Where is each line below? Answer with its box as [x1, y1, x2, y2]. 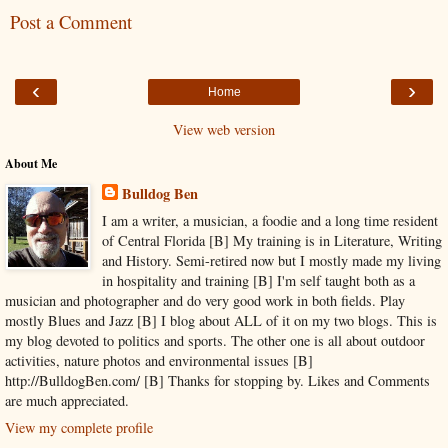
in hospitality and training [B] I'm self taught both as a [101, 270, 415, 290]
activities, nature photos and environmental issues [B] [5, 350, 313, 370]
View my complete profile [5, 418, 153, 438]
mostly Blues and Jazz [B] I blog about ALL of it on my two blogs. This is [5, 310, 437, 330]
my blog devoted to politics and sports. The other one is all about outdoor [5, 330, 425, 350]
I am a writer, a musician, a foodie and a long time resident [101, 210, 438, 230]
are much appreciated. [5, 390, 129, 410]
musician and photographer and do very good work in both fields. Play [5, 290, 405, 310]
